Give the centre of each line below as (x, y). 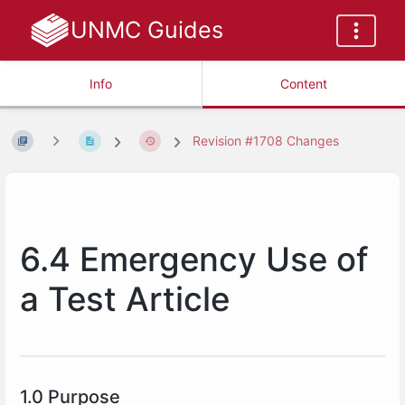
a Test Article (125, 299)
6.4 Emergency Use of (194, 259)
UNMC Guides (146, 30)
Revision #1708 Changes (266, 141)
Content (304, 84)
